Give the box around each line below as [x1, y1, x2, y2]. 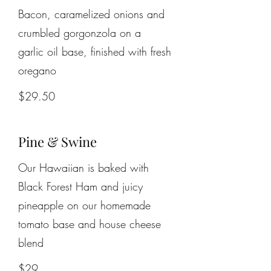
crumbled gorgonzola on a [18, 25, 145, 40]
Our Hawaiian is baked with [18, 160, 149, 175]
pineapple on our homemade [18, 198, 151, 212]
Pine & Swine [18, 132, 97, 151]
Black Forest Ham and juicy [18, 179, 143, 194]
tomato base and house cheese [18, 217, 161, 231]
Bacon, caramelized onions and [18, 7, 165, 21]
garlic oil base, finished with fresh [18, 44, 171, 59]
